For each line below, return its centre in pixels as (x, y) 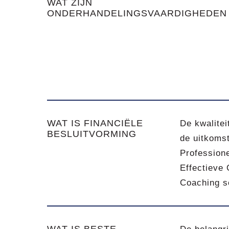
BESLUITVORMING (92, 134)
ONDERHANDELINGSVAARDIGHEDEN (137, 13)
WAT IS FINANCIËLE (95, 123)
